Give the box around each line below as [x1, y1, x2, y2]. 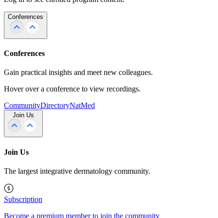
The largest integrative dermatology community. [4, 166, 150, 175]
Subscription [4, 195, 42, 203]
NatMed [70, 101, 95, 110]
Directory [40, 101, 70, 110]
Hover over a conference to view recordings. [4, 85, 141, 93]
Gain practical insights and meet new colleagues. [4, 68, 153, 77]
